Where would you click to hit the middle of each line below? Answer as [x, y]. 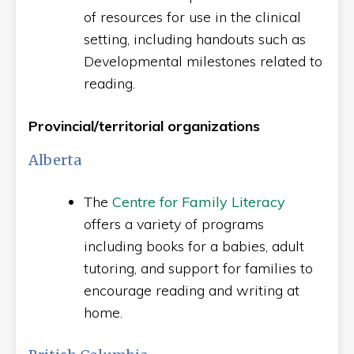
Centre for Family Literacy [199, 202]
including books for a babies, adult [194, 246]
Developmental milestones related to [203, 61]
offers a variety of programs [174, 224]
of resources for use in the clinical [192, 17]
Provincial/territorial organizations [144, 126]
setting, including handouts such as [195, 39]
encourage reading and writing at [192, 290]
